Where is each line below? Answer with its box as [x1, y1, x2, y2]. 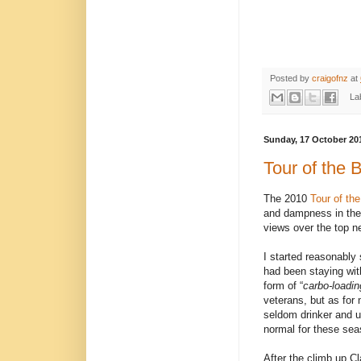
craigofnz [312, 73, 351, 83]
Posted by [270, 73, 312, 83]
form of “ [263, 280, 303, 293]
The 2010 [263, 193, 310, 205]
